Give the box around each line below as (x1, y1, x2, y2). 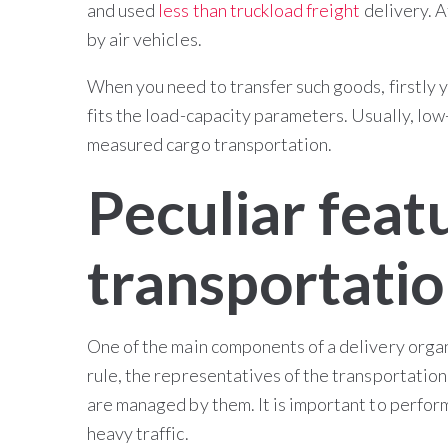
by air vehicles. (87, 28, 202, 50)
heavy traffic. (87, 422, 192, 444)
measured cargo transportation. (87, 133, 333, 155)
